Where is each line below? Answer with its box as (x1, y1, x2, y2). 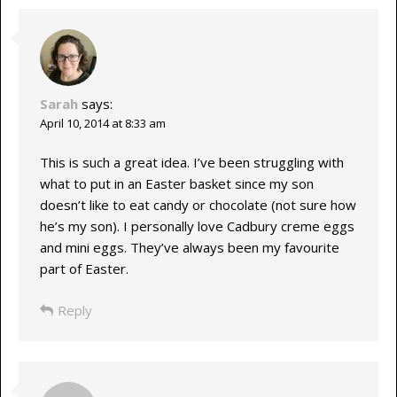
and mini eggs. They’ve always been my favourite (39, 238, 339, 257)
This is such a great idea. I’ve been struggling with (39, 153, 344, 172)
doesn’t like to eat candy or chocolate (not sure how (39, 196, 356, 214)
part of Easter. (39, 260, 128, 278)
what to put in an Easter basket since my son (39, 175, 314, 193)
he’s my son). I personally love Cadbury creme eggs (39, 217, 354, 236)
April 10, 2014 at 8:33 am (39, 114, 166, 131)
